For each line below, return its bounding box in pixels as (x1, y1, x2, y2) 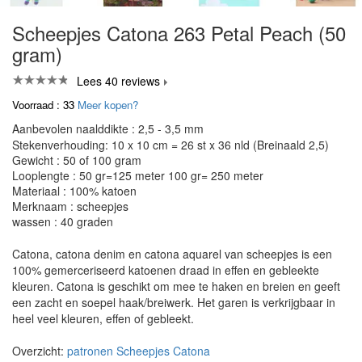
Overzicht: (12, 343, 67, 359)
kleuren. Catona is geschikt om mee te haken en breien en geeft (12, 278, 340, 294)
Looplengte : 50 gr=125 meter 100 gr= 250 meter (12, 167, 263, 183)
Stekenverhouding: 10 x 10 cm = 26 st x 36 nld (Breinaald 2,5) (12, 137, 329, 153)
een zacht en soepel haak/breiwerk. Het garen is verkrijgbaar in (12, 294, 335, 310)
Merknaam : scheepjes (12, 198, 128, 214)
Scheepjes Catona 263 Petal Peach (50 (12, 19, 346, 47)
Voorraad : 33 (12, 97, 78, 112)
